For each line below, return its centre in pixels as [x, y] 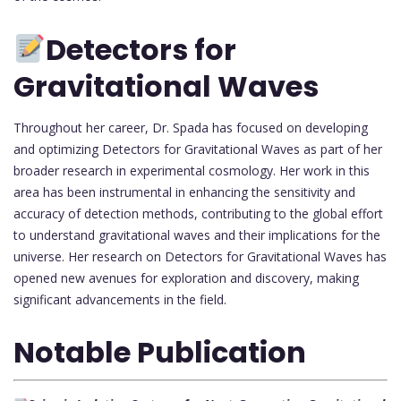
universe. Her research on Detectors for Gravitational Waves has [200, 256]
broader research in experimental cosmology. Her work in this [192, 170]
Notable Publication [160, 353]
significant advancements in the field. [120, 299]
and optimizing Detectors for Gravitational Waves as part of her [198, 149]
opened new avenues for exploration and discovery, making [186, 277]
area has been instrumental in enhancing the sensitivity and [184, 192]
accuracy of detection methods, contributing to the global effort [198, 213]
